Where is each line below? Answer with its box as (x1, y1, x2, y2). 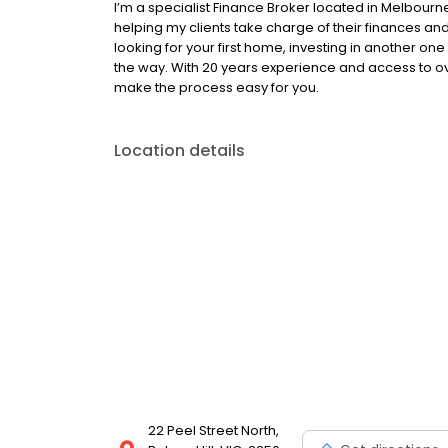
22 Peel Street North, (148, 421, 279, 440)
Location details (114, 139, 245, 162)
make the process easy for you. (114, 78, 319, 97)
